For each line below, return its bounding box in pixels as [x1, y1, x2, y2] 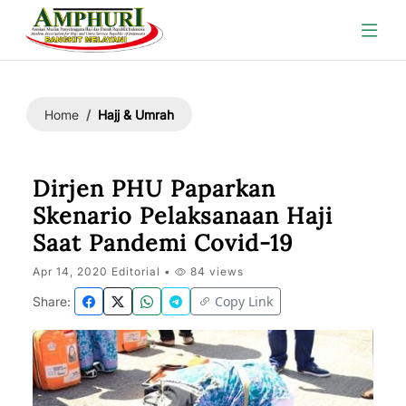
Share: [33, 294, 71, 309]
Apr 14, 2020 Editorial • [33, 265, 175, 278]
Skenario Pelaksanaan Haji [33, 201, 333, 230]
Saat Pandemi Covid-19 [33, 228, 293, 257]
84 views [187, 265, 244, 278]
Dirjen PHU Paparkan [33, 174, 275, 203]
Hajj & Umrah [98, 106, 174, 122]
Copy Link [215, 293, 273, 310]
